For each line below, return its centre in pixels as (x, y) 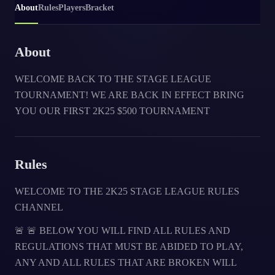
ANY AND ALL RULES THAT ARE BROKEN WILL (126, 262)
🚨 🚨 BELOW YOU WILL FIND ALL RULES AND (122, 230)
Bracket (100, 8)
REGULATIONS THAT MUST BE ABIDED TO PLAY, (129, 246)
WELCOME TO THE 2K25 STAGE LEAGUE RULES (127, 191)
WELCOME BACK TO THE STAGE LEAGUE (113, 79)
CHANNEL (39, 207)
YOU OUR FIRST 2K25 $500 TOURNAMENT (112, 111)
